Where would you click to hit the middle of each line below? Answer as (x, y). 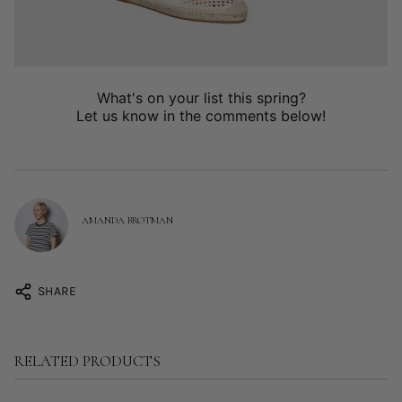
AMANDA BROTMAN (127, 221)
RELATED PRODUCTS (87, 361)
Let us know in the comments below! (201, 115)
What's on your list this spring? (201, 97)
